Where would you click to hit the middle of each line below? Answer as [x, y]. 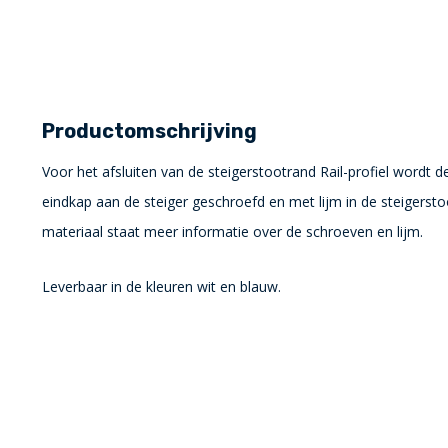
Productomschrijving [149, 130]
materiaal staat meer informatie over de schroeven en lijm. [232, 231]
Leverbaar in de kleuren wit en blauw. [161, 286]
